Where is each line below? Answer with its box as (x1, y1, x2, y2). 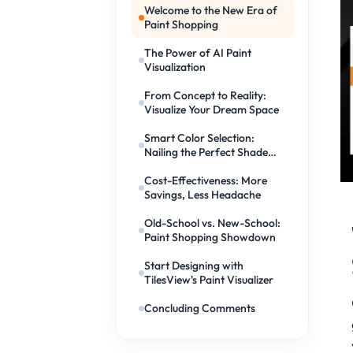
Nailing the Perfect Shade (144, 145, 269, 159)
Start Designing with (144, 258, 244, 273)
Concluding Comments (144, 301, 256, 315)
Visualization (144, 60, 206, 74)
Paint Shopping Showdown (144, 230, 277, 244)
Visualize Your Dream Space (144, 102, 280, 117)
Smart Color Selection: (144, 131, 255, 145)
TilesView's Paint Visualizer (144, 273, 274, 287)
